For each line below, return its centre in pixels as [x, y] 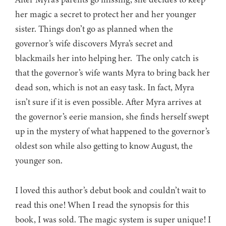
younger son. [40, 161]
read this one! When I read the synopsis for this [102, 205]
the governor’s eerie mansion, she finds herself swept [112, 117]
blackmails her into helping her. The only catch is [107, 58]
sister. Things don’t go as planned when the [94, 29]
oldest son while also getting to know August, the [104, 146]
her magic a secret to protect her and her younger [106, 14]
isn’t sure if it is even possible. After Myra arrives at [108, 102]
